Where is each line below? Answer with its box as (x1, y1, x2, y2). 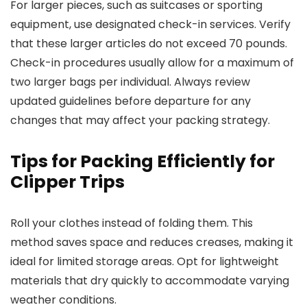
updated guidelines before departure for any (10, 93, 251, 109)
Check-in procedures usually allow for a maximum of (10, 55, 294, 71)
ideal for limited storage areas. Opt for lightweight (10, 254, 279, 269)
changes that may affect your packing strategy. (10, 112, 270, 128)
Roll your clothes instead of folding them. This (10, 215, 253, 231)
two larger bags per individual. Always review (10, 74, 250, 90)
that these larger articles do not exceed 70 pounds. (10, 36, 287, 51)
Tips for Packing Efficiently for (10, 149, 275, 173)
